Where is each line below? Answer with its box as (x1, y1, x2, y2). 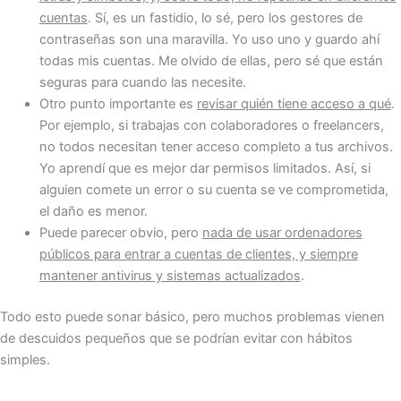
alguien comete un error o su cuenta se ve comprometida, (38, 182, 388, 199)
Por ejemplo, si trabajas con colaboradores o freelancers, (38, 117, 384, 134)
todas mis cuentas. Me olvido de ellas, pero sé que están (38, 53, 383, 70)
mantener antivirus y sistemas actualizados (38, 268, 301, 285)
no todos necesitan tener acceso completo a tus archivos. (38, 139, 393, 156)
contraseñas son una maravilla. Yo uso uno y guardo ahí (38, 31, 380, 48)
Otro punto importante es (38, 96, 197, 113)
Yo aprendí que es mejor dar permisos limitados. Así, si (38, 160, 371, 177)
